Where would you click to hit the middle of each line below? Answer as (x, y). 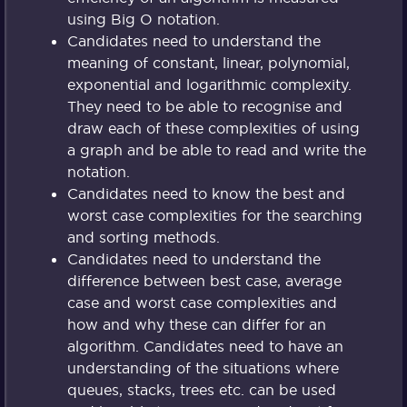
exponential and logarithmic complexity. (209, 85)
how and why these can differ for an (196, 325)
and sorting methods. (143, 238)
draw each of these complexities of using (213, 129)
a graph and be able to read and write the (216, 150)
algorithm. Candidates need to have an (205, 347)
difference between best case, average (204, 281)
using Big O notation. (143, 20)
